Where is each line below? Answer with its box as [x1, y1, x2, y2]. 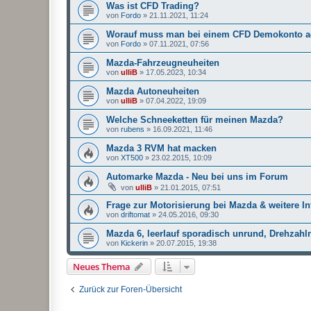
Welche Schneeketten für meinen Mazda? [106, 115, 283, 125]
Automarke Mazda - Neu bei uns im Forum [106, 171, 288, 182]
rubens [121, 125, 144, 133]
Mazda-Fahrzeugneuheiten [106, 58, 219, 68]
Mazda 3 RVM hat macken [106, 143, 217, 153]
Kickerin [121, 239, 148, 247]
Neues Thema [73, 260, 131, 273]
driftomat [121, 210, 150, 219]
